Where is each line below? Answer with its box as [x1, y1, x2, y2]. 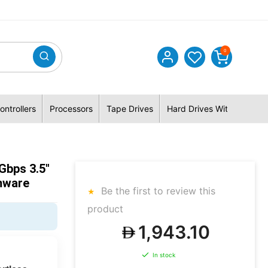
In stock [153, 251, 175, 259]
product [87, 203, 123, 215]
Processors [49, 103, 93, 114]
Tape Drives [106, 103, 153, 114]
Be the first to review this [98, 185, 215, 197]
